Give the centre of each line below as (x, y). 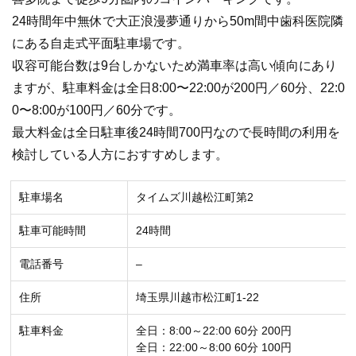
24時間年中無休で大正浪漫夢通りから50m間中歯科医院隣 (178, 21)
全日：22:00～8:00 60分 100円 (214, 347)
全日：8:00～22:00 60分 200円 (214, 330)
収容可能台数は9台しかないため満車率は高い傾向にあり (174, 66)
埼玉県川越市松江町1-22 (197, 297)
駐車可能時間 (52, 230)
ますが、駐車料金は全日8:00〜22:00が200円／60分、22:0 (178, 88)
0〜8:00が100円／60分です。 (97, 110)
